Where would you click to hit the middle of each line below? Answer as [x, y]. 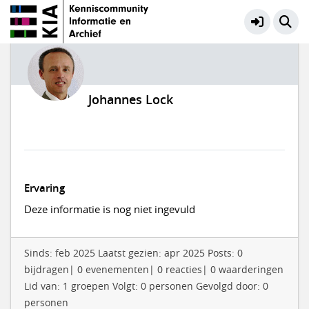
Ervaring [44, 188]
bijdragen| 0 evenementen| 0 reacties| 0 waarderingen [153, 269]
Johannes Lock [130, 99]
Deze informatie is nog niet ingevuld [109, 209]
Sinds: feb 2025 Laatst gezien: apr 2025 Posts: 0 [133, 253]
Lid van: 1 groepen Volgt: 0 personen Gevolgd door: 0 [146, 286]
